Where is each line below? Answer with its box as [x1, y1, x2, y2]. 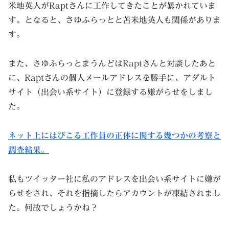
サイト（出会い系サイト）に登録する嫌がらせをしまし [8, 88, 213, 97]
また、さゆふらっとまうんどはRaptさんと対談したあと [8, 59, 216, 68]
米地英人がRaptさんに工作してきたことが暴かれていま [8, 2, 216, 10]
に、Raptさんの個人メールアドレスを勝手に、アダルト [8, 74, 216, 82]
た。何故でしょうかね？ [8, 203, 98, 212]
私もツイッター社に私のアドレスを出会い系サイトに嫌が [8, 174, 221, 183]
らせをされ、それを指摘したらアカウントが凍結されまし [8, 189, 221, 197]
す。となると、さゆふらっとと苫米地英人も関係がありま [8, 16, 221, 25]
